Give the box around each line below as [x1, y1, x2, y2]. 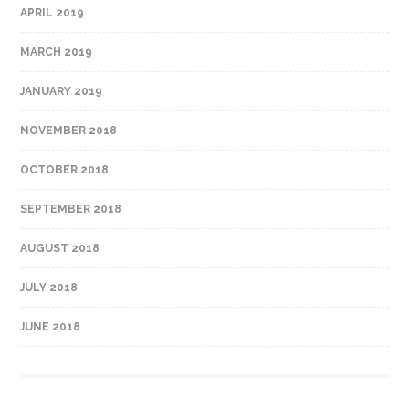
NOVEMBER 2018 [20, 123, 118, 137]
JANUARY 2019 [20, 84, 103, 98]
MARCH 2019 [20, 45, 93, 58]
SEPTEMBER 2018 [20, 202, 122, 215]
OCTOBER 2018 [20, 163, 110, 176]
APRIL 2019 [20, 5, 85, 19]
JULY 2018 [20, 280, 79, 294]
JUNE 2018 [20, 320, 81, 333]
